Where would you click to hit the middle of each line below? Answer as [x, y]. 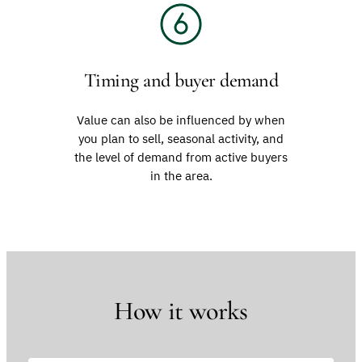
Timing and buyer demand [181, 81]
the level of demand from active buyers [181, 158]
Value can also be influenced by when [181, 120]
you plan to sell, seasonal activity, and [181, 139]
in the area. [181, 176]
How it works [181, 311]
